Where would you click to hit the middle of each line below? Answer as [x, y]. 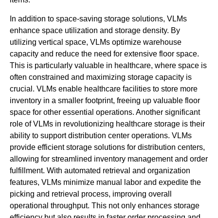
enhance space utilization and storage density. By [95, 30]
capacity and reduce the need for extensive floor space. [104, 54]
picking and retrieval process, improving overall [91, 194]
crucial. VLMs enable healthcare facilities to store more [104, 89]
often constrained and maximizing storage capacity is [101, 77]
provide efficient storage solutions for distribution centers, [107, 147]
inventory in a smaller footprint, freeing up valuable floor [105, 100]
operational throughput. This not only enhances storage [105, 205]
